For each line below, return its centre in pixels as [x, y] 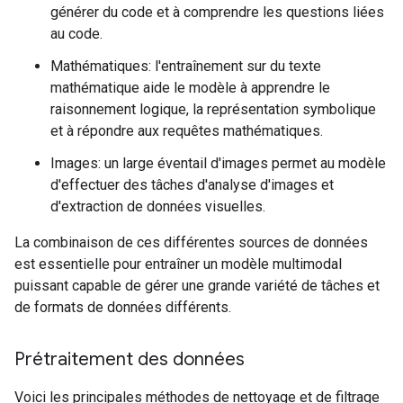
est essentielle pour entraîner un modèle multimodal [178, 264]
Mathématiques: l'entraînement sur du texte [186, 66]
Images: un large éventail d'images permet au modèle [218, 163]
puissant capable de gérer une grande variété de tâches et [197, 286]
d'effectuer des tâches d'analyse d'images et [192, 185]
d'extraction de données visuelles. [158, 206]
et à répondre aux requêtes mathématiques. [187, 131]
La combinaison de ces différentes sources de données [191, 242]
